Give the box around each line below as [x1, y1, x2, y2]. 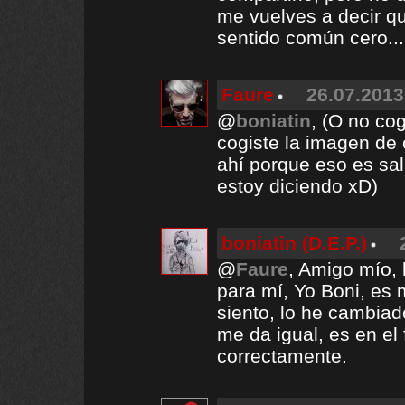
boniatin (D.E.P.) [221, 232, 367, 253]
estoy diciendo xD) [217, 175, 378, 196]
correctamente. [217, 345, 347, 366]
